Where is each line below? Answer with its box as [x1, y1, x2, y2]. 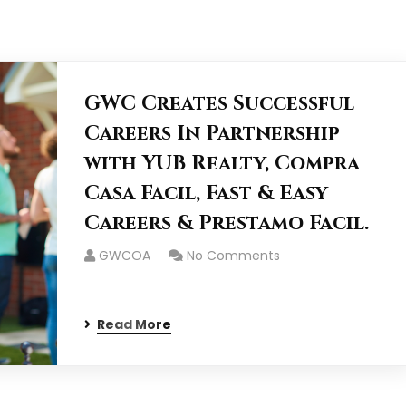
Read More [96, 315, 171, 333]
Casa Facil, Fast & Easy [83, 180, 328, 207]
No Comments [186, 246, 280, 265]
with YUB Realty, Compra [83, 150, 360, 177]
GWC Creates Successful [83, 91, 354, 117]
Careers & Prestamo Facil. [83, 210, 369, 237]
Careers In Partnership [83, 121, 340, 147]
